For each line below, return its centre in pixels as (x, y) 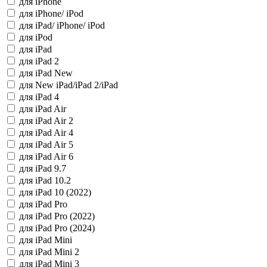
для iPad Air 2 (46, 121)
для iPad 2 (39, 61)
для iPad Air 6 (46, 156)
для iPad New (46, 73)
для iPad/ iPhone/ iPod (62, 25)
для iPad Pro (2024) (57, 228)
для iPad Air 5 (46, 145)
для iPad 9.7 (43, 168)
